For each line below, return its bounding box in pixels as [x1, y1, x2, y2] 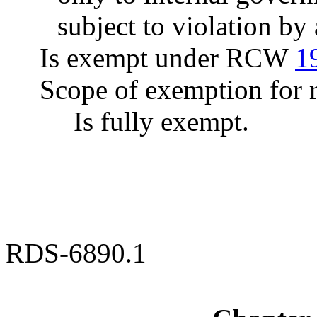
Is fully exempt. [74, 106, 249, 137]
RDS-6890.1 [6, 238, 146, 268]
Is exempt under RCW [40, 42, 295, 73]
